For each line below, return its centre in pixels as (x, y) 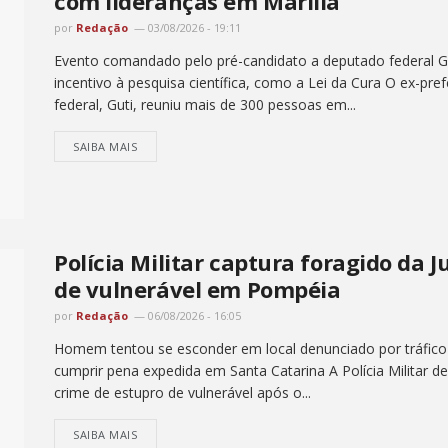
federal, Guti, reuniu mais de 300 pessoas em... (205, 105)
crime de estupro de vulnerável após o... (182, 392)
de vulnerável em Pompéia (197, 288)
